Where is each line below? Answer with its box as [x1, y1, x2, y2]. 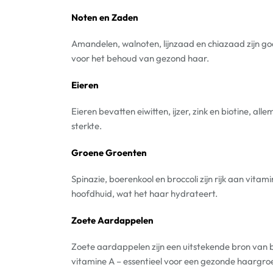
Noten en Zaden [71, 11, 138, 23]
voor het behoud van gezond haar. [71, 52, 209, 64]
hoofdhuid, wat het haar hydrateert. [71, 188, 218, 199]
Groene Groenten [71, 146, 147, 158]
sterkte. [71, 120, 102, 132]
